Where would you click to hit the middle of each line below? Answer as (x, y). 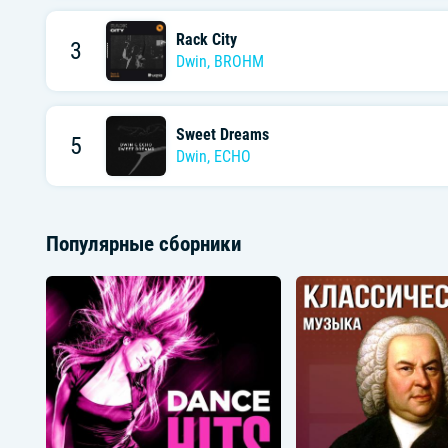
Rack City (206, 40)
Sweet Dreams (222, 135)
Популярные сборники (143, 243)
